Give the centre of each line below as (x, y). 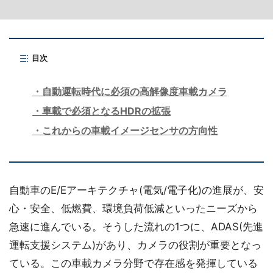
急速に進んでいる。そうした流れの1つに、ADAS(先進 (136, 227)
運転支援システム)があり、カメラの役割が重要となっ (135, 245)
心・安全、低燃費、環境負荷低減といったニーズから (133, 208)
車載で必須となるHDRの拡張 (106, 111)
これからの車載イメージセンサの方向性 (130, 130)
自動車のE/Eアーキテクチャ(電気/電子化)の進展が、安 (136, 190)
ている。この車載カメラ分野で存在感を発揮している (133, 263)
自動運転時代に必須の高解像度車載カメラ (135, 91)
